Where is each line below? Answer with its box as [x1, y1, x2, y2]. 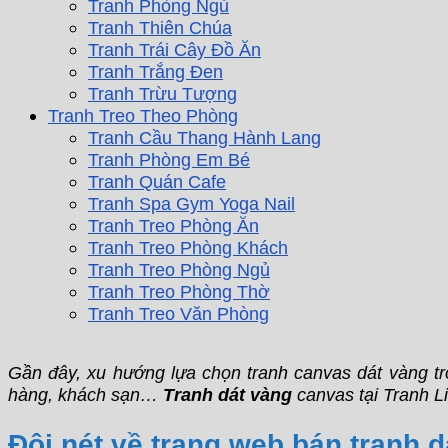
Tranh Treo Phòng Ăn [88, 214, 259, 236]
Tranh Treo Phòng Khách [88, 236, 288, 258]
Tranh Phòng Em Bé [88, 148, 250, 170]
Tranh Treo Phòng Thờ [88, 280, 270, 302]
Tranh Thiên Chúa [88, 16, 232, 38]
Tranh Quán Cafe [88, 170, 226, 192]
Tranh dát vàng [163, 383, 292, 405]
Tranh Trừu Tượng [88, 82, 237, 104]
